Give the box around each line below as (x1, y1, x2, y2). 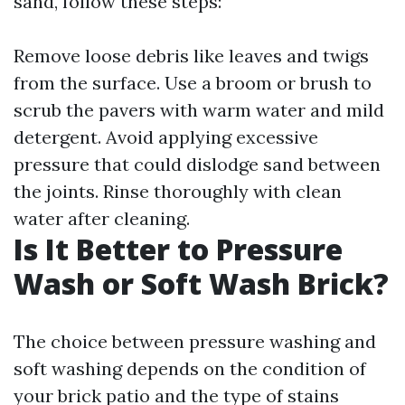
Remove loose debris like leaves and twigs (14, 44, 369, 67)
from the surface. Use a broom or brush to (14, 71, 372, 94)
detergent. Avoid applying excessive (14, 126, 318, 148)
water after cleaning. (14, 207, 190, 230)
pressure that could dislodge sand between (14, 153, 381, 175)
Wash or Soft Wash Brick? (14, 264, 389, 303)
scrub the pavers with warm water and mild (14, 99, 384, 121)
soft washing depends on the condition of (14, 357, 366, 380)
